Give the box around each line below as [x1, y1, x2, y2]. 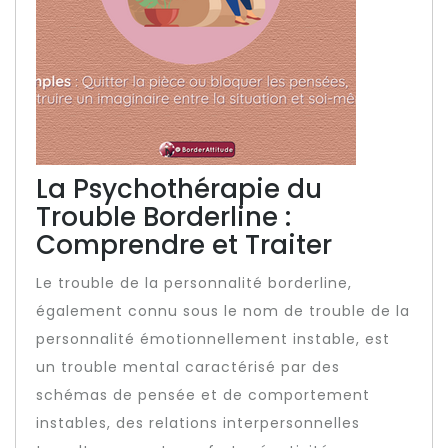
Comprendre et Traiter [36, 227, 332, 263]
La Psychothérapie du [36, 171, 322, 207]
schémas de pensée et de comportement [36, 385, 370, 405]
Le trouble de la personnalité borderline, [36, 273, 352, 293]
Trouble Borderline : [36, 199, 291, 235]
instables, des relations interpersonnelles [36, 413, 360, 433]
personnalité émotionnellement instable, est [36, 329, 390, 349]
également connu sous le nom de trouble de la [36, 301, 410, 321]
